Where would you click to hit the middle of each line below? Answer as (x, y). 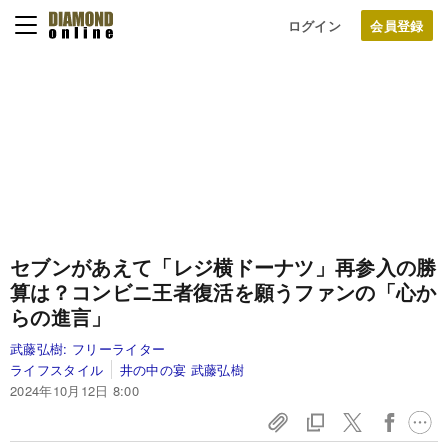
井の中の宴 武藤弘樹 (182, 369)
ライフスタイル (57, 369)
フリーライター (118, 348)
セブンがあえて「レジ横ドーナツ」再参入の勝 (223, 266)
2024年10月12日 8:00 (75, 390)
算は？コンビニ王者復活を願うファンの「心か (223, 291)
